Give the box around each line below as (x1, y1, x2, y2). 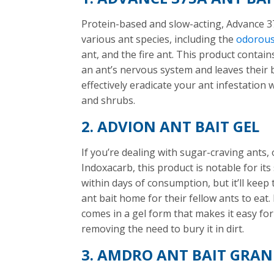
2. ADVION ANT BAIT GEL (81, 116, 260, 136)
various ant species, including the (81, 32, 237, 46)
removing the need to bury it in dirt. (81, 222, 245, 235)
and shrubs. (81, 94, 136, 107)
